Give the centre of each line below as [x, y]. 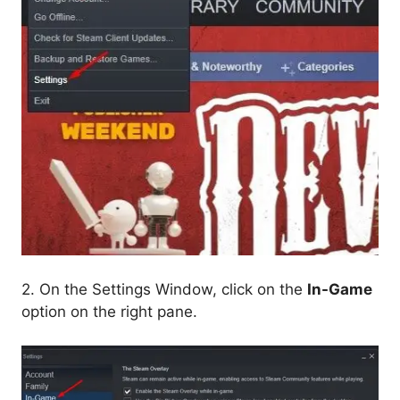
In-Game [340, 289]
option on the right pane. [109, 311]
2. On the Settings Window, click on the [164, 289]
